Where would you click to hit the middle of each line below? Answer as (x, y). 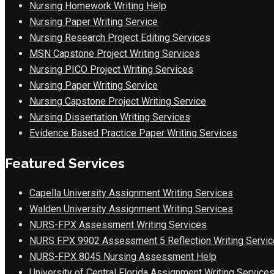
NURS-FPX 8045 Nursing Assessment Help (123, 256)
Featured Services (65, 163)
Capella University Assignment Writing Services (131, 193)
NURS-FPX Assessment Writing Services (118, 224)
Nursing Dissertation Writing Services (110, 117)
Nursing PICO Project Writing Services (111, 69)
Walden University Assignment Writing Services (131, 209)
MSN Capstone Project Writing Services (115, 53)
